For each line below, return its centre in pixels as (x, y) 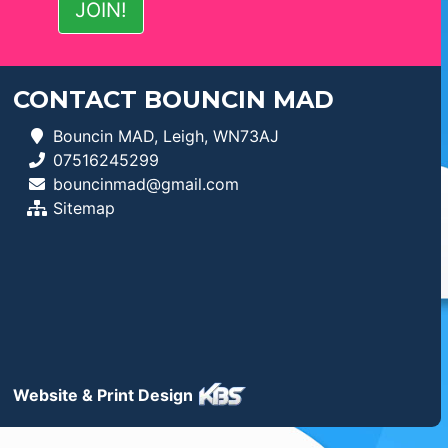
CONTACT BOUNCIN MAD (173, 99)
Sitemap (83, 207)
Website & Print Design (104, 394)
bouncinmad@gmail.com (145, 183)
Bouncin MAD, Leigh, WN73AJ (165, 135)
